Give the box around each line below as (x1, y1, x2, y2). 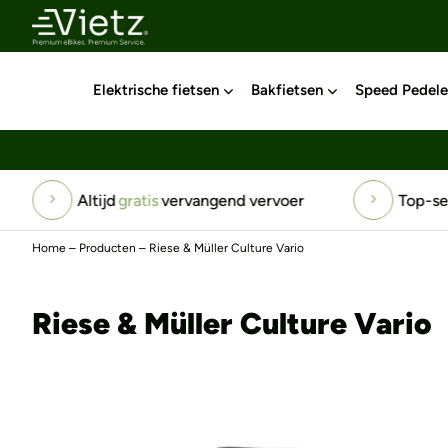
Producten (79, 241, 136, 255)
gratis (101, 190, 141, 210)
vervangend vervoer (144, 190, 287, 210)
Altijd (60, 190, 98, 210)
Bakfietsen (250, 81, 323, 99)
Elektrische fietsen (92, 81, 219, 99)
